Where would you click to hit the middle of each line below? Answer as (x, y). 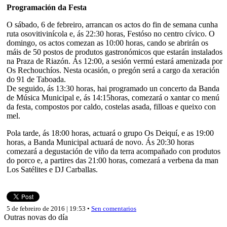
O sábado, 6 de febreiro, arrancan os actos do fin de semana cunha (112, 24)
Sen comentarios (114, 208)
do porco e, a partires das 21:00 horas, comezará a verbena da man (112, 160)
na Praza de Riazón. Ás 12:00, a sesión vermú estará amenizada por (115, 61)
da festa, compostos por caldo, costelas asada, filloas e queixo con (111, 106)
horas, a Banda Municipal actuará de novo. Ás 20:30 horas (100, 142)
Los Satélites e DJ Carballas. (52, 169)
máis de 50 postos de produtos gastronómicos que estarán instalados (115, 52)
